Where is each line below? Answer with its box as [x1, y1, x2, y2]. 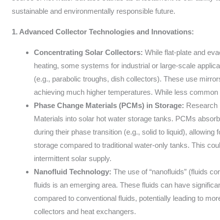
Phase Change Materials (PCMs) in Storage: [34, 101, 185, 110]
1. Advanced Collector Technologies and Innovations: [12, 27, 194, 36]
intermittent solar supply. [34, 154, 112, 163]
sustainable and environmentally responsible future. [12, 7, 176, 16]
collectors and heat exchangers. [34, 207, 137, 216]
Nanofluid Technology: [34, 167, 112, 176]
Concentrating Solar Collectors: [34, 48, 143, 57]
